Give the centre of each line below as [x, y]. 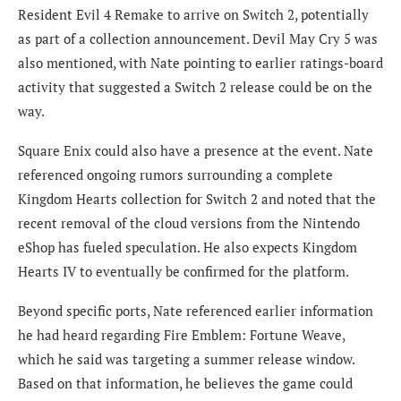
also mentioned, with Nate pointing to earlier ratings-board [200, 62]
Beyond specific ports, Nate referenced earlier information [196, 310]
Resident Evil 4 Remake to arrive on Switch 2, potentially [193, 14]
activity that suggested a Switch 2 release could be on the [195, 86]
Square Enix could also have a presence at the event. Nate [196, 150]
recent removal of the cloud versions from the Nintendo [189, 222]
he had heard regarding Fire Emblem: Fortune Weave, [181, 334]
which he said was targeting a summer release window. [186, 358]
